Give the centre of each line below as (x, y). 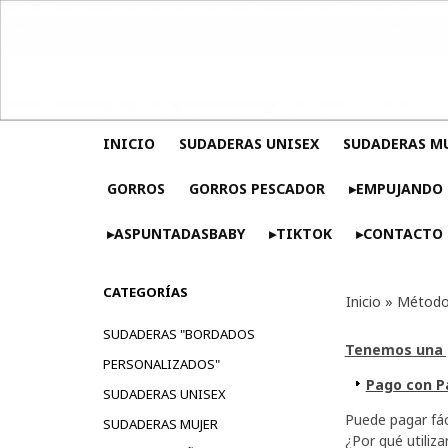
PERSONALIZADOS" (161, 363)
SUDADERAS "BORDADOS (178, 333)
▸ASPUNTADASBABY (175, 233)
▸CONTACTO (399, 233)
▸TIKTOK (300, 233)
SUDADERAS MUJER (160, 423)
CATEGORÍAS (145, 291)
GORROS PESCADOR (256, 188)
